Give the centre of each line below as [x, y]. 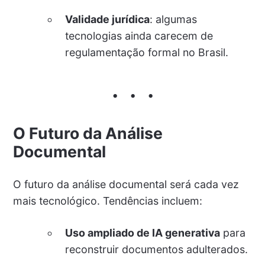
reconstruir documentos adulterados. [156, 249]
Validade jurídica [107, 19]
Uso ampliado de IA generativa [142, 232]
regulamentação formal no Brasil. [146, 52]
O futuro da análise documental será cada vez [126, 184]
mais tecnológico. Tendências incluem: [107, 201]
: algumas [173, 19]
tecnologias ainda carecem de [139, 35]
